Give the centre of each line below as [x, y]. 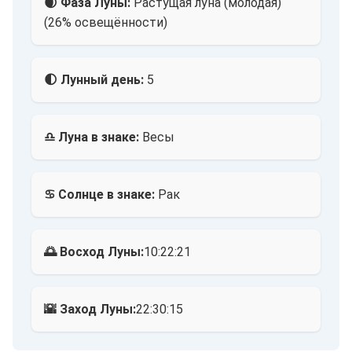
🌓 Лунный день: [94, 80]
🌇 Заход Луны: [90, 309]
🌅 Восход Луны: [94, 252]
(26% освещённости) [106, 22]
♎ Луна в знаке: [92, 137]
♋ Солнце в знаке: [99, 194]
